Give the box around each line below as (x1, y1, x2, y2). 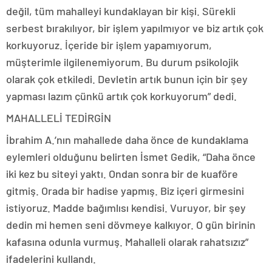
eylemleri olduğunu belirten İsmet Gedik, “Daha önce (6, 150, 256, 164)
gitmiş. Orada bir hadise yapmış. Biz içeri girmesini (6, 184, 244, 198)
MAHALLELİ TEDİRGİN (6, 111, 111, 125)
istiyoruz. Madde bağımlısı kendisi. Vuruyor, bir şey (6, 201, 246, 215)
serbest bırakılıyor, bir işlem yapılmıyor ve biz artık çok (6, 21, 263, 35)
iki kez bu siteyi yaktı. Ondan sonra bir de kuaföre (6, 167, 238, 181)
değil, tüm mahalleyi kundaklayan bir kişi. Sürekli (6, 4, 236, 18)
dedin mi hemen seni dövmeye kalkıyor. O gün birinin (6, 218, 256, 232)
